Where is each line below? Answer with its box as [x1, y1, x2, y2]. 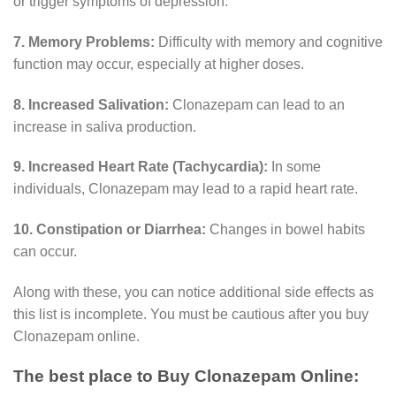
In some [268, 159, 321, 175]
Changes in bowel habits [206, 222, 365, 238]
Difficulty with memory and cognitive [155, 34, 383, 49]
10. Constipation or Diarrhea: [13, 222, 206, 238]
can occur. [13, 244, 77, 260]
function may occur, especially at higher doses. [13, 56, 304, 72]
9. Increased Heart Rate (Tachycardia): [13, 159, 268, 175]
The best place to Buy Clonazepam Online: [13, 366, 359, 385]
